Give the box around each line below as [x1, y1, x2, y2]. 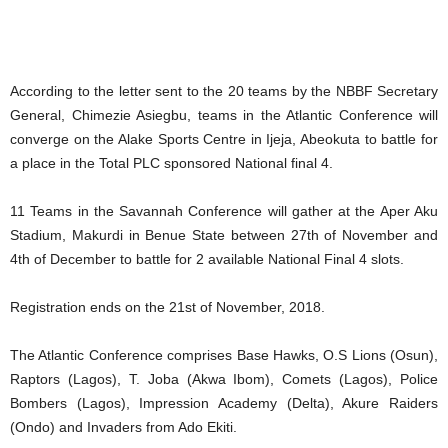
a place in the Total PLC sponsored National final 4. [10, 155, 333, 171]
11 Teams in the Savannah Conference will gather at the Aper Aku [10, 203, 438, 219]
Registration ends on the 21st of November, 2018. [10, 299, 325, 315]
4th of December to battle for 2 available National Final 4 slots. [10, 251, 404, 267]
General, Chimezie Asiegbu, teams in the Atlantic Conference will [10, 107, 438, 123]
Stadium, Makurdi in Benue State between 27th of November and [10, 227, 438, 243]
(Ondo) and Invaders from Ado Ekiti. [10, 419, 237, 435]
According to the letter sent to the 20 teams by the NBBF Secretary [10, 83, 438, 99]
